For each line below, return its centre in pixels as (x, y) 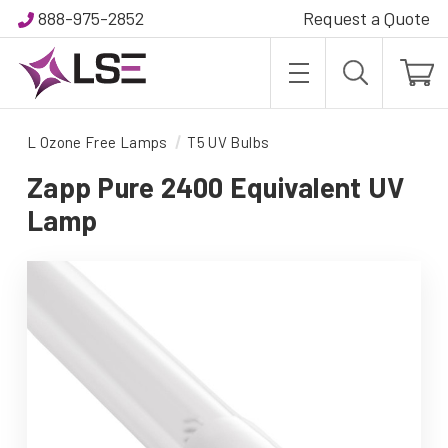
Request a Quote (366, 18)
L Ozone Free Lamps (97, 142)
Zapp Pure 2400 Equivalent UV (215, 186)
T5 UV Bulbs (228, 142)
